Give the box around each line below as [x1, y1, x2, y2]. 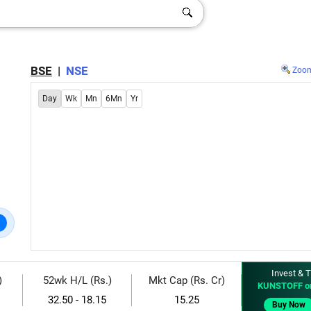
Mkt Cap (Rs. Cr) [148, 274, 225, 287]
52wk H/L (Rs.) [42, 274, 112, 287]
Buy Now [272, 300, 305, 310]
